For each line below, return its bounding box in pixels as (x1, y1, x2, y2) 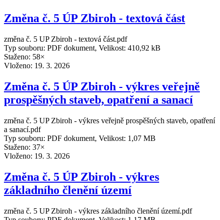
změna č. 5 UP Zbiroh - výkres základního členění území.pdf (4, 206, 192, 215)
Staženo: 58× (4, 53, 45, 61)
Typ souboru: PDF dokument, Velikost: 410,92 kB (4, 44, 161, 53)
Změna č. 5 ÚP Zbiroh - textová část (4, 12, 185, 25)
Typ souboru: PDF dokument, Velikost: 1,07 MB (4, 134, 156, 142)
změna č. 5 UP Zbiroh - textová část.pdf (4, 35, 127, 44)
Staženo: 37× (4, 142, 45, 151)
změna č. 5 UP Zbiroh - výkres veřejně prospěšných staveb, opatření (4, 116, 215, 125)
